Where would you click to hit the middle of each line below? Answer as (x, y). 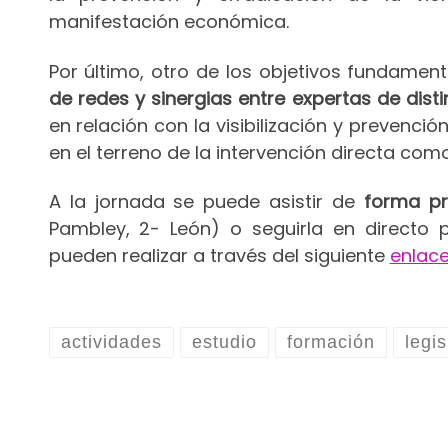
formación (331, 342)
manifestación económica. (168, 22)
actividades (111, 342)
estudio (224, 342)
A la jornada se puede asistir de (206, 202)
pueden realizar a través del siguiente (219, 256)
